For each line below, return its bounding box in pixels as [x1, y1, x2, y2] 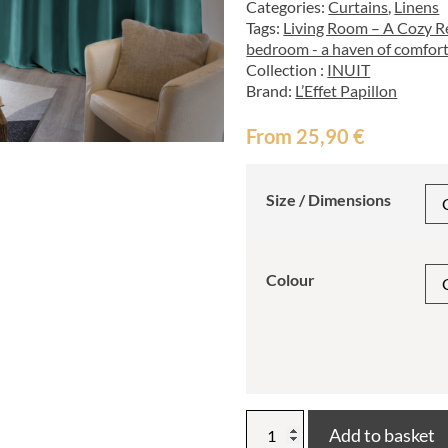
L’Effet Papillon [295, 81, 398, 101]
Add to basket [329, 423, 436, 446]
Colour [266, 270, 316, 290]
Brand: [246, 81, 296, 101]
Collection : [246, 60, 328, 80]
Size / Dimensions [266, 190, 392, 210]
